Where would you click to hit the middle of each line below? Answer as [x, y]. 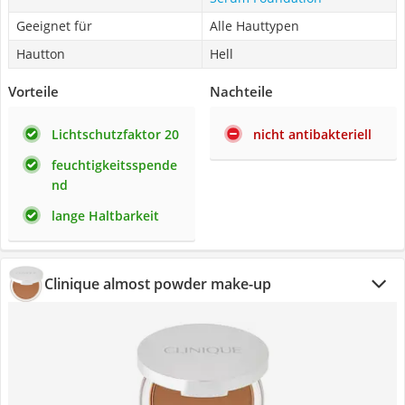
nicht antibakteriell [312, 134]
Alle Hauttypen [254, 26]
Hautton [41, 54]
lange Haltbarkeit [105, 216]
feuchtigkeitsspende [114, 165]
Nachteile [241, 91]
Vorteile [33, 91]
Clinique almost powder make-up [158, 284]
